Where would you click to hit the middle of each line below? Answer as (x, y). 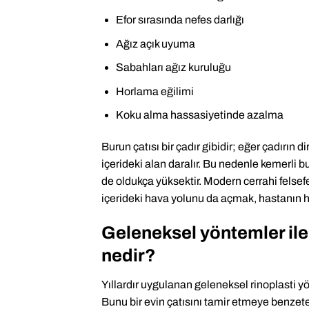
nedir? (129, 255)
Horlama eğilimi (154, 91)
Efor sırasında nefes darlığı (180, 19)
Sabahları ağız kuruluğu (173, 68)
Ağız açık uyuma (155, 43)
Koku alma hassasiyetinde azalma (199, 115)
